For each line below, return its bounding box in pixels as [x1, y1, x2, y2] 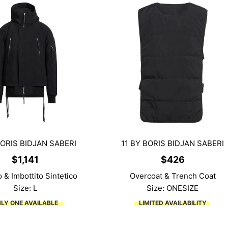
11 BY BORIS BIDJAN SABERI [121, 138, 224, 149]
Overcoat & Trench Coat [129, 170, 216, 181]
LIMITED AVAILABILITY [138, 198, 207, 207]
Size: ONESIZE [147, 183, 198, 193]
